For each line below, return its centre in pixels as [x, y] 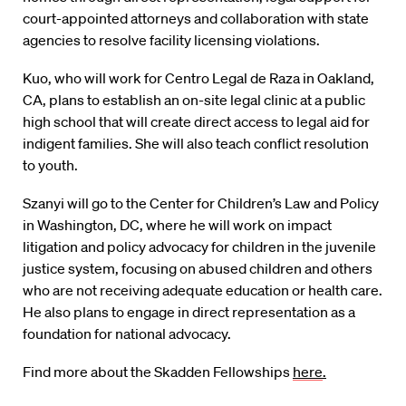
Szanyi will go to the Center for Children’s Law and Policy [201, 203]
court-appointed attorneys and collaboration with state [196, 19]
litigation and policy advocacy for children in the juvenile [199, 247]
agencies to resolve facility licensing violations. [171, 40]
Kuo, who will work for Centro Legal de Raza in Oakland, [198, 78]
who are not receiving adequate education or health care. [203, 290]
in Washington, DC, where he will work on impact [177, 225]
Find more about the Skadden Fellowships [158, 372]
